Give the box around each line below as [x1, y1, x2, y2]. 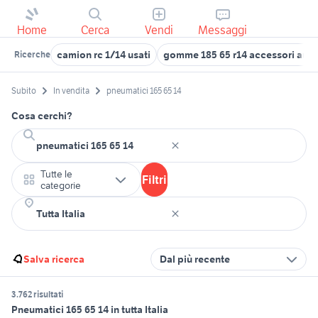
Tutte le [40, 168, 72, 181]
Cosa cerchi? [11, 109, 72, 123]
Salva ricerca [23, 253, 84, 266]
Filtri [142, 172, 167, 187]
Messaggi [198, 23, 248, 37]
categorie [40, 179, 81, 192]
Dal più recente [160, 253, 230, 266]
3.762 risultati [11, 289, 63, 300]
